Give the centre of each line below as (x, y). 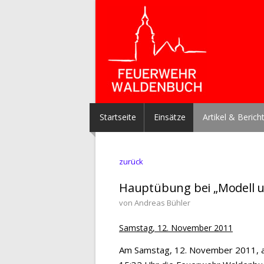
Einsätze (170, 117)
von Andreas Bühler (155, 203)
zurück (131, 161)
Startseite (118, 117)
